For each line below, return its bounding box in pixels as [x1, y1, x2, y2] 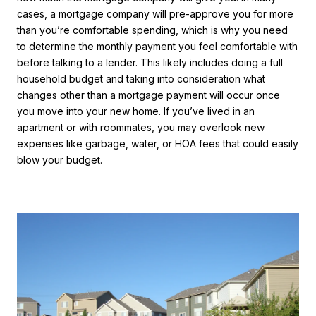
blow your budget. [17, 154, 102, 166]
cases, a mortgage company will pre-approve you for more [17, 8, 293, 20]
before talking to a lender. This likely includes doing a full [17, 56, 283, 68]
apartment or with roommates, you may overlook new [17, 121, 265, 133]
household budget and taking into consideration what [17, 73, 265, 85]
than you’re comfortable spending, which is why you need [17, 24, 288, 36]
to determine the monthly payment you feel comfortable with [17, 40, 298, 52]
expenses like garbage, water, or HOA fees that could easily [17, 138, 298, 150]
